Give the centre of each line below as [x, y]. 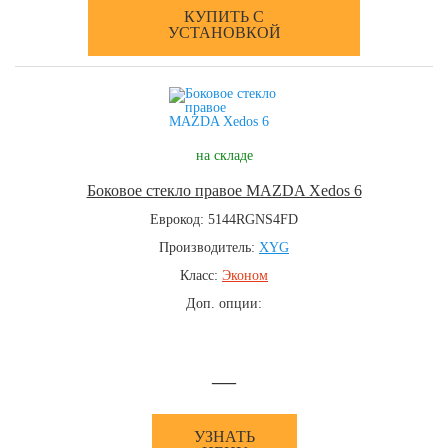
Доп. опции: [224, 303]
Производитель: [209, 247]
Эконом [245, 275]
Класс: [201, 275]
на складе [224, 155]
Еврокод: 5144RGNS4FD [224, 219]
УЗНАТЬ [224, 436]
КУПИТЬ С [224, 16]
